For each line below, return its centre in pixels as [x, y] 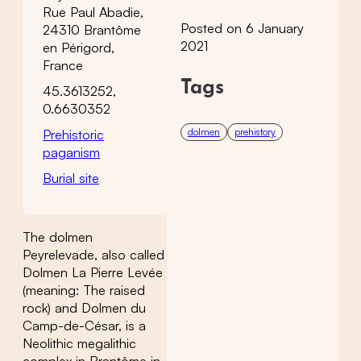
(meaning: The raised [84, 290]
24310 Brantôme [92, 29]
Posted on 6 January [242, 29]
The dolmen [58, 237]
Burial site [71, 178]
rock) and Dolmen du [84, 308]
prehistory [255, 131]
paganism [71, 152]
